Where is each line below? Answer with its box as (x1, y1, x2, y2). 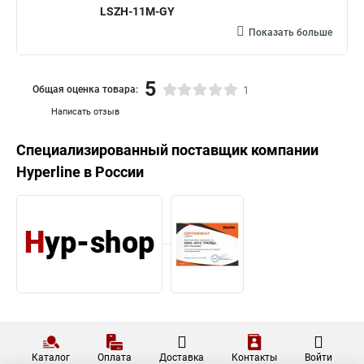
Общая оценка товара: (32, 83, 138, 95)
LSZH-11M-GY (100, 5, 175, 18)
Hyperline (16, 163, 80, 180)
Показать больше (249, 27, 332, 38)
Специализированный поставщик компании (16, 141, 318, 158)
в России (80, 163, 144, 180)
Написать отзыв (51, 106, 119, 117)
